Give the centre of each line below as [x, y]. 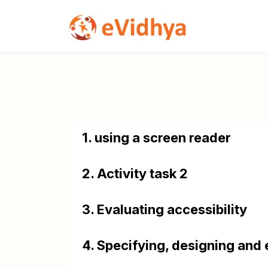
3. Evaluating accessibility [165, 209]
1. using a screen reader [156, 138]
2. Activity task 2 [135, 173]
